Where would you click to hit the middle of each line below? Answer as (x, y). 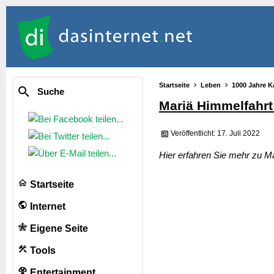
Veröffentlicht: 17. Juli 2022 (216, 134)
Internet (46, 206)
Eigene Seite (58, 228)
